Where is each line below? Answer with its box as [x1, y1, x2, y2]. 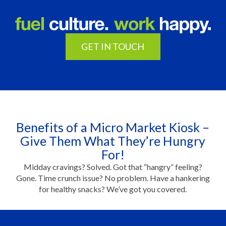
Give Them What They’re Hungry [20, 133, 206, 149]
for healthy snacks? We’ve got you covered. [39, 184, 187, 194]
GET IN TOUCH [81, 41, 145, 52]
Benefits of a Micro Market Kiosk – [16, 120, 210, 135]
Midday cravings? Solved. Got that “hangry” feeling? [23, 162, 202, 172]
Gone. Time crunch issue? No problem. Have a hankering [16, 173, 210, 183]
